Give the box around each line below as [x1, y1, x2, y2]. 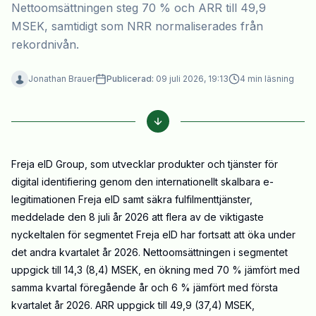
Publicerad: [107, 73, 154, 85]
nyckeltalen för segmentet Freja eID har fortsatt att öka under [11, 229, 296, 241]
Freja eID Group [11, 158, 85, 171]
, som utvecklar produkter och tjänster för [85, 158, 278, 171]
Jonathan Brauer [28, 73, 95, 85]
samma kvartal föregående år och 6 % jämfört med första [11, 281, 278, 294]
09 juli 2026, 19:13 [156, 73, 229, 85]
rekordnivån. [11, 37, 79, 52]
